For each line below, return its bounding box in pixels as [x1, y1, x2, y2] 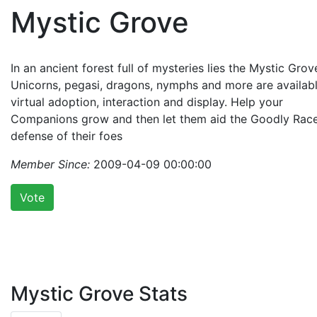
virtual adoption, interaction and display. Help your [11, 94, 283, 109]
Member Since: [11, 156, 90, 171]
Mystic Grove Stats [11, 281, 188, 306]
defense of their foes [11, 128, 122, 143]
